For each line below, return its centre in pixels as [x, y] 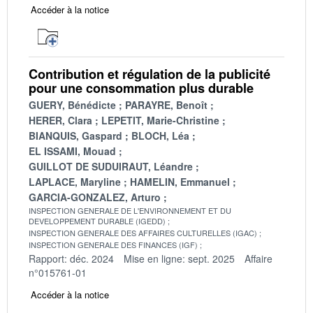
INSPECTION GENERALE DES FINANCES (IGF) [113, 244]
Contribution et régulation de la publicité [150, 74]
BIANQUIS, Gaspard [75, 135]
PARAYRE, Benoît [166, 104]
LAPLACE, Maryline [75, 181]
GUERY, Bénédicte [72, 104]
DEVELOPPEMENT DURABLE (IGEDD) [97, 220]
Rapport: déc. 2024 [71, 258]
